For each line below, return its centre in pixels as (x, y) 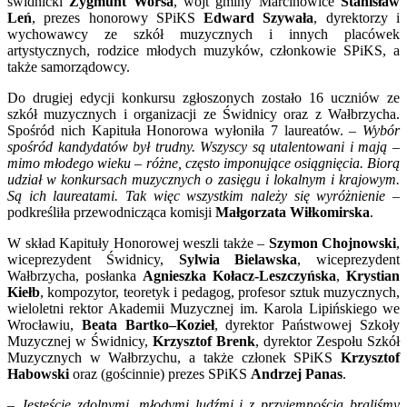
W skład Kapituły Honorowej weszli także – (138, 243)
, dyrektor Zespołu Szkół (328, 341)
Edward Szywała (259, 17)
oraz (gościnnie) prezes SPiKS (160, 373)
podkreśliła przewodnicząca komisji (111, 212)
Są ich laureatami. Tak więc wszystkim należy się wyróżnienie (197, 195)
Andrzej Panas (297, 373)
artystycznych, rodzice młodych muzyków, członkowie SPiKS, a (203, 50)
